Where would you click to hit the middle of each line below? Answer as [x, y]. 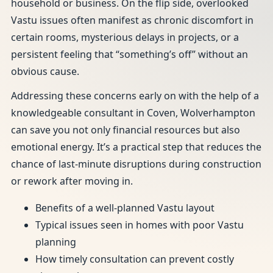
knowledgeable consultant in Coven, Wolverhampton [133, 113]
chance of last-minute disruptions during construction [136, 164]
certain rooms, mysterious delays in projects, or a [125, 37]
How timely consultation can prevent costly [135, 259]
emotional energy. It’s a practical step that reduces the [136, 147]
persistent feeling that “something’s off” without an [129, 54]
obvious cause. [45, 71]
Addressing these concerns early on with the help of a [135, 96]
